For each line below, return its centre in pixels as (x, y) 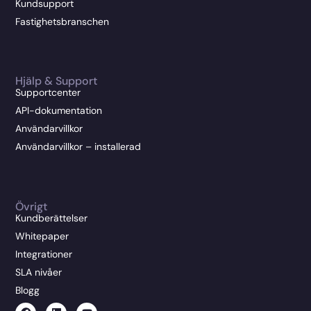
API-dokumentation (59, 111)
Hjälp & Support (57, 81)
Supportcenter (48, 93)
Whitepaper (42, 236)
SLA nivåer (39, 272)
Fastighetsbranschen (62, 21)
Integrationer (44, 254)
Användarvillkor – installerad (78, 147)
